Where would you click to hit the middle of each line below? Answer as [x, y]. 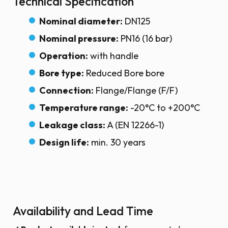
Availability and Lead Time [83, 211]
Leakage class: [72, 125]
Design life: [64, 142]
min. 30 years [117, 142]
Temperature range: [84, 108]
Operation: [64, 56]
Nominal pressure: [79, 38]
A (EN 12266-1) [135, 125]
